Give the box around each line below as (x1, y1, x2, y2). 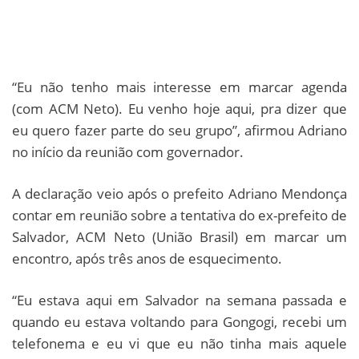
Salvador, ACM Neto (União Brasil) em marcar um (12, 227, 347, 246)
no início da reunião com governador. (12, 142, 244, 161)
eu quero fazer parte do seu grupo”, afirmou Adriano (12, 120, 347, 139)
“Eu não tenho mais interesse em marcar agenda (12, 77, 347, 96)
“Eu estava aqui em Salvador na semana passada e (12, 290, 347, 309)
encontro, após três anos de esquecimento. (12, 248, 282, 268)
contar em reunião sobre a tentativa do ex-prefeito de (12, 205, 347, 224)
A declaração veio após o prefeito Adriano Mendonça (12, 184, 347, 203)
